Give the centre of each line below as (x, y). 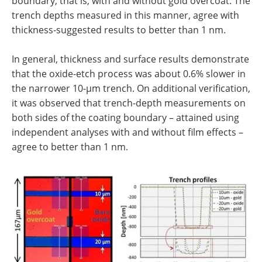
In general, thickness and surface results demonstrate (130, 59)
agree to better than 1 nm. (70, 147)
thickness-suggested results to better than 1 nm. (119, 30)
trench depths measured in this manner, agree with (125, 15)
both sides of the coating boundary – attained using (125, 118)
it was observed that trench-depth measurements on (129, 103)
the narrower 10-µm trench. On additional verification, (131, 89)
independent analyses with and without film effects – (127, 132)
